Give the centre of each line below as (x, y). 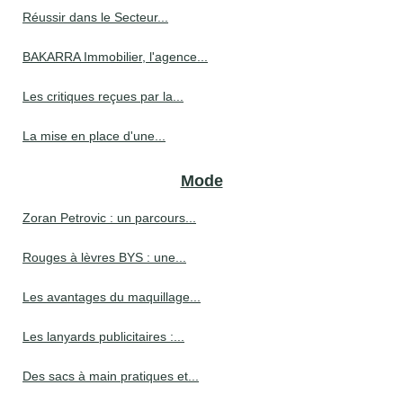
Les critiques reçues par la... (103, 97)
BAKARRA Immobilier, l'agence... (115, 57)
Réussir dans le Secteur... (95, 18)
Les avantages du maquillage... (112, 297)
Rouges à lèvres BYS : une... (104, 258)
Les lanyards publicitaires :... (103, 337)
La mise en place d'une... (94, 136)
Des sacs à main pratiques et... (111, 376)
